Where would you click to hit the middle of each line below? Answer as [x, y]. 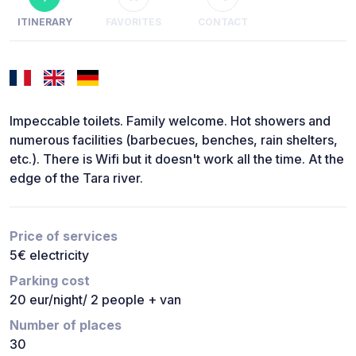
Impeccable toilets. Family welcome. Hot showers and [170, 121]
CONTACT [222, 22]
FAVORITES [133, 22]
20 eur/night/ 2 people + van [95, 300]
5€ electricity [49, 255]
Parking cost [50, 281]
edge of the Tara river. [76, 178]
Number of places [66, 325]
